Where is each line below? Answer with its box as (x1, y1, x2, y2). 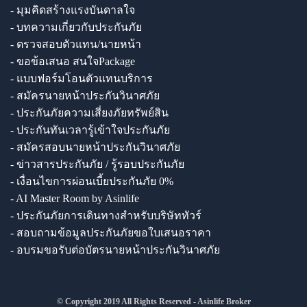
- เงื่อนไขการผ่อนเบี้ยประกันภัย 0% (10, 175, 173, 187)
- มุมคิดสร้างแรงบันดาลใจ (10, 3, 135, 16)
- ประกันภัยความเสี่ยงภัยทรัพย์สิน (10, 106, 169, 119)
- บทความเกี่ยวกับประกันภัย (10, 21, 142, 33)
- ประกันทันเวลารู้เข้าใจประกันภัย (10, 123, 170, 136)
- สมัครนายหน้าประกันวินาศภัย (10, 89, 160, 101)
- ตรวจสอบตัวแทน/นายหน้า (10, 38, 141, 50)
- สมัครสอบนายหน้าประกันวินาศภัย (10, 140, 180, 153)
